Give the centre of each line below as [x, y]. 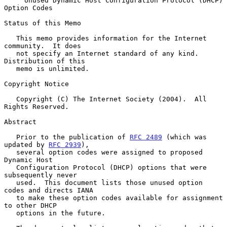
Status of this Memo [43, 23]
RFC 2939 [65, 144]
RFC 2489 [146, 137]
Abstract [20, 122]
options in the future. [10, 213]
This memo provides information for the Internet [10, 38]
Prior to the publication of [73, 137]
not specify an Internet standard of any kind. [10, 53]
